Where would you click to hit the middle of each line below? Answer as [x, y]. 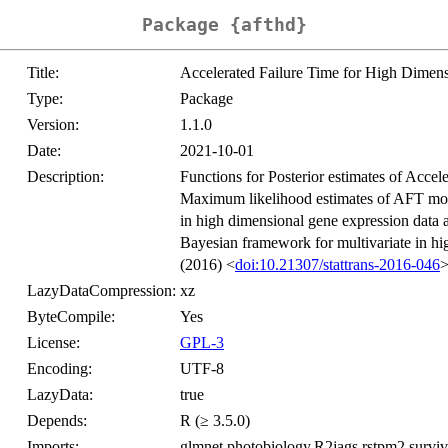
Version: [53, 125]
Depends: [57, 421]
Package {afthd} [224, 25]
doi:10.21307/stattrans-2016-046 [337, 265]
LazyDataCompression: [101, 291]
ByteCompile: [71, 317]
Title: [43, 73]
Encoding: [59, 369]
